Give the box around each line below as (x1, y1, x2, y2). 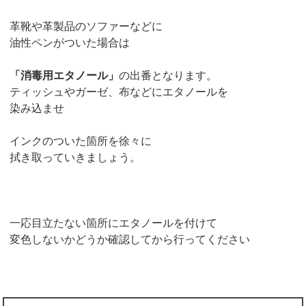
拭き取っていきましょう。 (10, 152, 141, 164)
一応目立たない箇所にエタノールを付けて (10, 217, 218, 229)
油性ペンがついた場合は (10, 37, 130, 49)
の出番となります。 (119, 70, 218, 82)
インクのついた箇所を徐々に (10, 135, 152, 148)
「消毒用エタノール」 (10, 70, 120, 82)
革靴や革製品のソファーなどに (10, 20, 163, 33)
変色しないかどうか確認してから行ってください (10, 234, 251, 246)
